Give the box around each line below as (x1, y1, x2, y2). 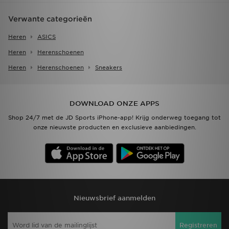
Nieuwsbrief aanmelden (74, 194, 155, 202)
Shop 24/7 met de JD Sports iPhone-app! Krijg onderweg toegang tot (8, 114, 221, 122)
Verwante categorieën (8, 15, 92, 24)
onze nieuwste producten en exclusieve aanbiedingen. (33, 124, 196, 131)
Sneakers (95, 64, 122, 72)
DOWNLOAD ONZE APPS (70, 100, 159, 108)
